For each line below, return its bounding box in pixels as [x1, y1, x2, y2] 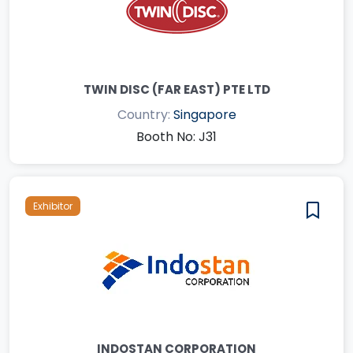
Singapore [173, 105, 236, 124]
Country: [117, 105, 173, 124]
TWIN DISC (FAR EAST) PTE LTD [83, 80, 270, 98]
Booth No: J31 [136, 127, 217, 146]
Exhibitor [33, 199, 72, 213]
